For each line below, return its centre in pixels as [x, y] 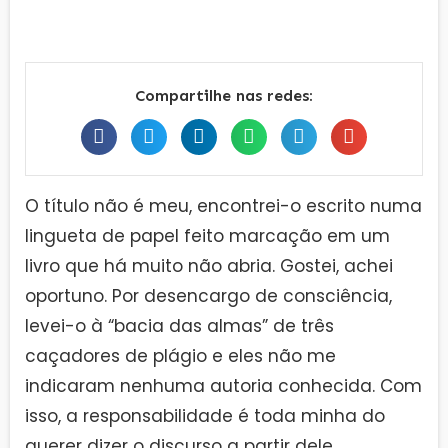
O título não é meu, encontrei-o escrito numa [223, 205]
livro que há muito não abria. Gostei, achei [209, 265]
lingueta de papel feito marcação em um [207, 235]
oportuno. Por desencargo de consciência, [208, 295]
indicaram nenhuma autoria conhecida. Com [223, 385]
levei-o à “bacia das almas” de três [179, 325]
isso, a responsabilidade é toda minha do [205, 415]
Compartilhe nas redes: [224, 95]
